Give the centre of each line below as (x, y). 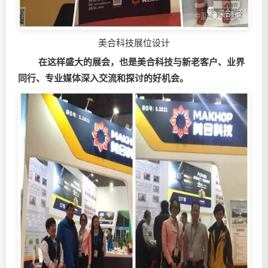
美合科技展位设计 (134, 43)
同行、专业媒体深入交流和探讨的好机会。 (103, 78)
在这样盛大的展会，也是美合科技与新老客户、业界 (140, 62)
